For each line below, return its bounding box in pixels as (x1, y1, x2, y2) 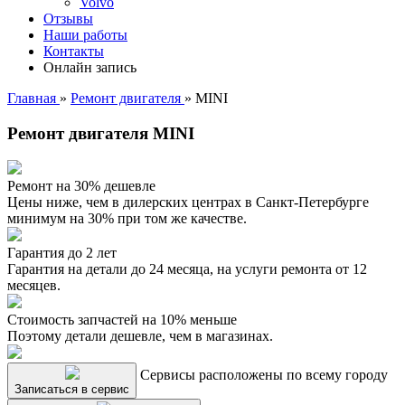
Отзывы (43, 11, 93, 26)
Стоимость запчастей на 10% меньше (7, 312, 237, 328)
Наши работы (43, 27, 127, 42)
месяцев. (7, 278, 61, 294)
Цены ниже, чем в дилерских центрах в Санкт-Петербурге (7, 194, 369, 211)
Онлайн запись (43, 60, 137, 75)
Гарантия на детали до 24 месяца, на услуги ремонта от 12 (7, 261, 367, 278)
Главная (7, 90, 60, 106)
